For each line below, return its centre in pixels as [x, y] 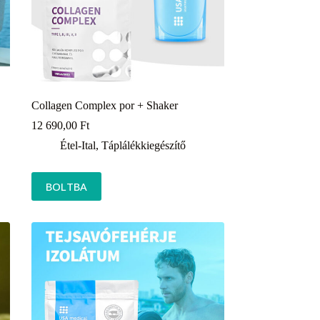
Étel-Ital [77, 145]
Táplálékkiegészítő [143, 145]
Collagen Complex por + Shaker [104, 105]
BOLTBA [66, 186]
